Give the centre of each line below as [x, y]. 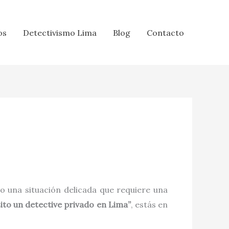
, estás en [149, 204]
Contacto [165, 32]
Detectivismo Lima [60, 32]
